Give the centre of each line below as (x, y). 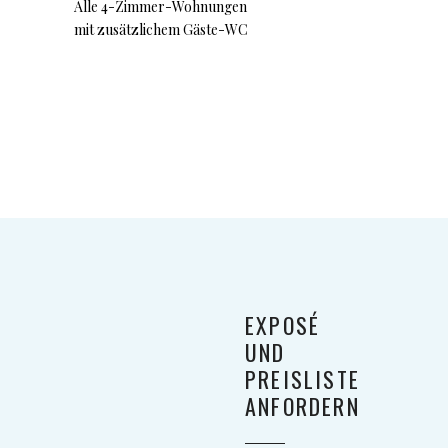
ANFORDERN (302, 406)
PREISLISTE (302, 379)
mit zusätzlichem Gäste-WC (161, 29)
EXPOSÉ (283, 325)
